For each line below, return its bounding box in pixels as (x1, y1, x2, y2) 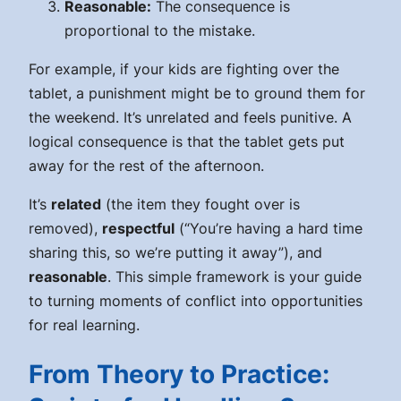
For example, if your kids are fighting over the (29, 59, 339, 78)
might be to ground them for (166, 83, 365, 102)
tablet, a (29, 83, 89, 102)
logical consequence (29, 132, 167, 150)
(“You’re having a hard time (175, 218, 363, 237)
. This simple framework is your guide (107, 267, 362, 286)
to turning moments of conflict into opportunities (29, 291, 363, 310)
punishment (89, 83, 166, 102)
